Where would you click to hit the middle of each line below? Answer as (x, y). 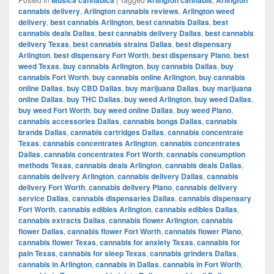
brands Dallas (43, 132)
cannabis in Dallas (127, 264)
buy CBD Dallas (94, 88)
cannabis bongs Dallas (162, 121)
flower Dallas (41, 231)
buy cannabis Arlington (103, 66)
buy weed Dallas (223, 99)
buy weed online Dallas (133, 110)
